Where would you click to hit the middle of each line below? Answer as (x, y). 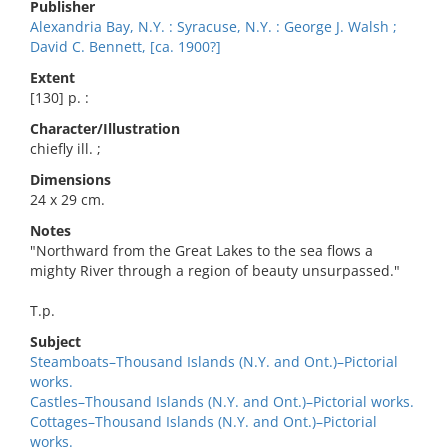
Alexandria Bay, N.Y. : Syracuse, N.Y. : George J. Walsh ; (213, 26)
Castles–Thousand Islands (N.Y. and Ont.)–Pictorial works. (222, 401)
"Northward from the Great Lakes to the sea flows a (201, 250)
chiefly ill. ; (65, 148)
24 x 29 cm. (67, 199)
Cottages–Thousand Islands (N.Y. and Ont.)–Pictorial (203, 421)
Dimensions (70, 179)
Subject (55, 341)
